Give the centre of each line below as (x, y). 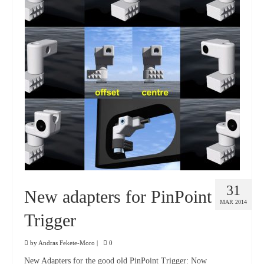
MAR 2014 (233, 202)
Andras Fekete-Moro (67, 243)
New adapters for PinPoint (118, 197)
